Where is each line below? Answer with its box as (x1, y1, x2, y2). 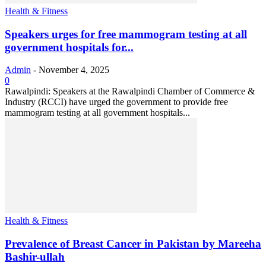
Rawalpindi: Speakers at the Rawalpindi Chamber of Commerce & (5, 86, 255, 97)
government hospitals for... (5, 40, 134, 53)
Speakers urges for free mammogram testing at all (5, 27, 247, 40)
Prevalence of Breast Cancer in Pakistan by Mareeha (5, 237, 261, 251)
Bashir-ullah (5, 251, 65, 264)
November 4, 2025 (39, 65, 109, 75)
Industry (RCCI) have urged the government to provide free (5, 97, 228, 107)
